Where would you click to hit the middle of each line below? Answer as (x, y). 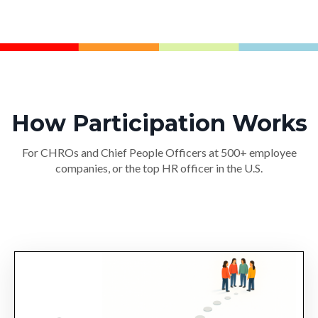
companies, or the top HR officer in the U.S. (159, 168)
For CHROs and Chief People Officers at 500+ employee (159, 153)
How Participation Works (159, 124)
